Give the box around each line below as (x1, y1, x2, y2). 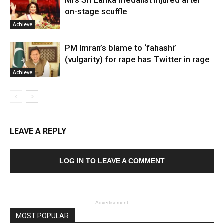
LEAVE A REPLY (10, 126, 66, 136)
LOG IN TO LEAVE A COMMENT (59, 157, 165, 165)
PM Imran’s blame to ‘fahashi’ (65, 43, 176, 53)
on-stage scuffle (65, 6, 127, 17)
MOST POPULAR (16, 212, 69, 220)
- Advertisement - (92, 200, 131, 206)
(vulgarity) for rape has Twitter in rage (65, 54, 210, 65)
